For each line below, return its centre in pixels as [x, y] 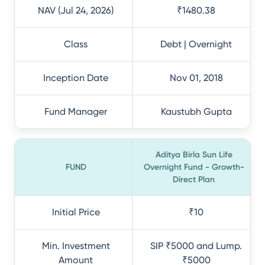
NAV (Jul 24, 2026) [76, 10]
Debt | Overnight [196, 44]
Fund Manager [76, 112]
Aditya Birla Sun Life [194, 155]
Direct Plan [194, 180]
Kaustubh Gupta [196, 112]
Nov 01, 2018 [196, 78]
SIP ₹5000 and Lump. [196, 246]
